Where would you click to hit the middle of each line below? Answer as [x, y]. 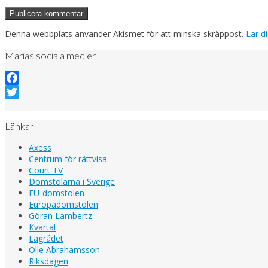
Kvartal [42, 227]
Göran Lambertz [60, 215]
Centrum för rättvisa [68, 159]
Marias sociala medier [50, 55]
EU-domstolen [57, 193]
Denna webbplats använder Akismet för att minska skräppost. [125, 34]
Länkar [19, 126]
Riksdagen [48, 261]
